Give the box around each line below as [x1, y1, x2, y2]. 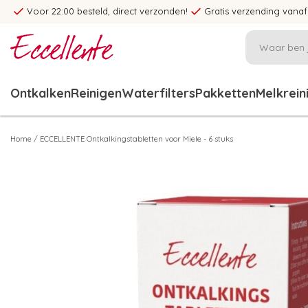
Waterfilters [122, 85, 195, 101]
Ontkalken [10, 85, 71, 101]
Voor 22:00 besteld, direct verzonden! [27, 5, 188, 16]
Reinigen [71, 85, 122, 101]
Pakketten [195, 85, 256, 101]
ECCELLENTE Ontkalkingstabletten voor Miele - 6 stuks [40, 134, 233, 144]
